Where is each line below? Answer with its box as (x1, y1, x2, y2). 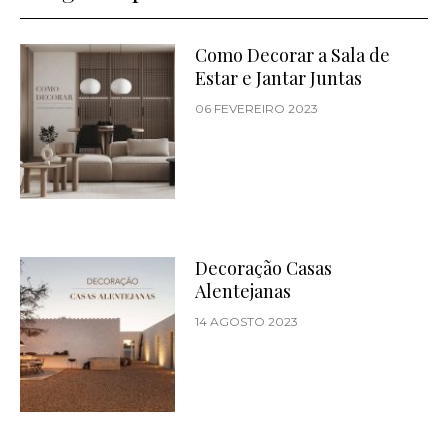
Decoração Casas (195, 256, 333, 280)
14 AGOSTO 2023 (195, 314, 299, 329)
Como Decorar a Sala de (195, 42, 391, 67)
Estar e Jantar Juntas (195, 65, 363, 90)
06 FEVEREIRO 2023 (195, 100, 319, 116)
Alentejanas (195, 279, 292, 303)
